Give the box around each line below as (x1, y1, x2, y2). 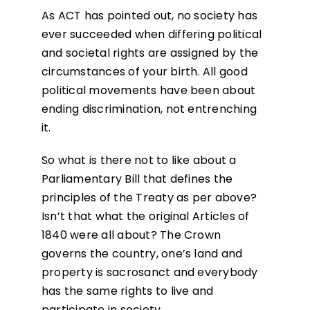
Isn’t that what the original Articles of (41, 208, 250, 225)
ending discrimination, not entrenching (41, 101, 257, 118)
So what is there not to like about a (41, 152, 237, 169)
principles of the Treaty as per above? (41, 190, 257, 206)
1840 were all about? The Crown (41, 227, 221, 244)
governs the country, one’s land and (41, 246, 243, 262)
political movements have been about (41, 82, 256, 99)
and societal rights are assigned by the (41, 45, 259, 62)
